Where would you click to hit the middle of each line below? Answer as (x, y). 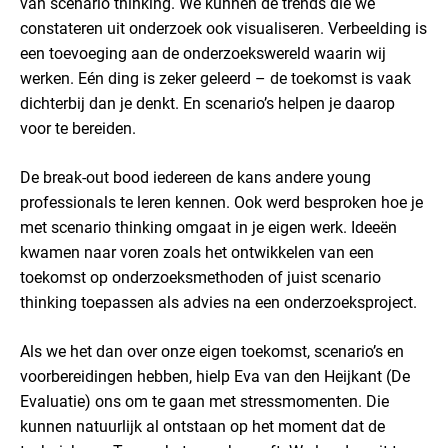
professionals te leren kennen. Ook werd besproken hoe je (221, 202)
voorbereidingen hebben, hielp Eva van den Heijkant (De (215, 376)
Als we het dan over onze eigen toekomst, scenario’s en (212, 351)
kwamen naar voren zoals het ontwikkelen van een (197, 252)
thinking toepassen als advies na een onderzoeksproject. (218, 302)
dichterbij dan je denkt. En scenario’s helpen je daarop (207, 103)
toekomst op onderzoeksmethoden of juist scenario (200, 277)
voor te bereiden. (78, 128)
